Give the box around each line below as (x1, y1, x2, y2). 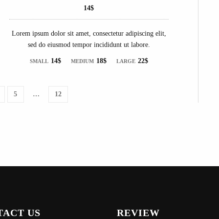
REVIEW (117, 207, 160, 218)
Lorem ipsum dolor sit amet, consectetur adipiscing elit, (11, 29, 166, 37)
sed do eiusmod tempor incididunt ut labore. (27, 41, 150, 48)
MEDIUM (70, 58, 94, 64)
